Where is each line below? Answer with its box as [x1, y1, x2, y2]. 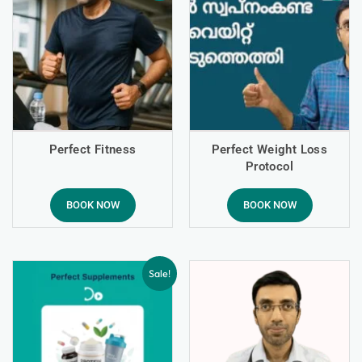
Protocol [245, 159, 294, 175]
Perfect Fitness [48, 142, 137, 158]
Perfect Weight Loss [211, 142, 328, 158]
